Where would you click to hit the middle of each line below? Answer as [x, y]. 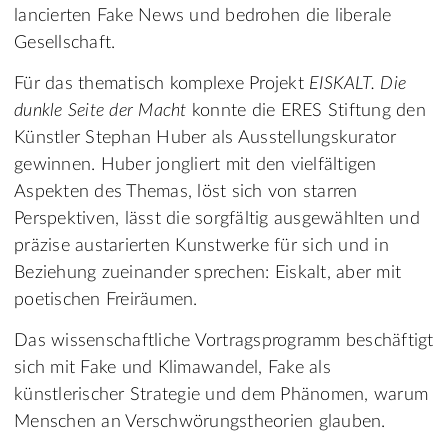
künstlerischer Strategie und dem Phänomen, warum [221, 395]
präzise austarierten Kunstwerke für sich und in [201, 246]
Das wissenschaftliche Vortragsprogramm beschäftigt [224, 341]
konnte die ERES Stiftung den [306, 111]
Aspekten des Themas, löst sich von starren [186, 192]
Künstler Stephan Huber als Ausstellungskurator [205, 138]
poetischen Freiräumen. [106, 300]
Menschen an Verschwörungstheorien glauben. [200, 422]
